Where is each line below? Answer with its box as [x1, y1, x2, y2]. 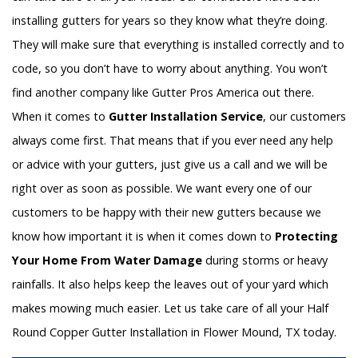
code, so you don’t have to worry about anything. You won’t [12, 61, 328, 77]
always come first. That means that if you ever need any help [12, 133, 333, 149]
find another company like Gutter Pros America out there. [12, 85, 314, 101]
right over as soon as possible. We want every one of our [12, 181, 312, 197]
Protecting [275, 229, 338, 245]
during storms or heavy [202, 253, 328, 268]
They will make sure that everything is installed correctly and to [12, 37, 344, 53]
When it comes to [12, 109, 109, 125]
